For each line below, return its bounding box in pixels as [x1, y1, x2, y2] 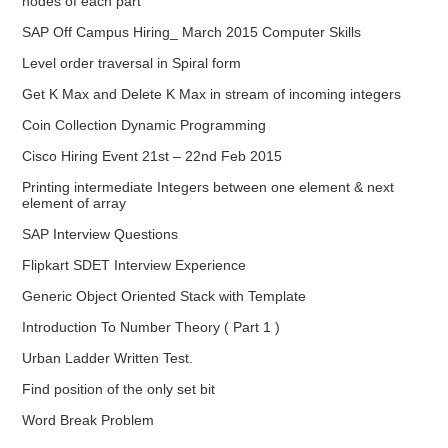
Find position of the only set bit [22, 381, 216, 397]
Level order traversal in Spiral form [22, 55, 242, 71]
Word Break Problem [22, 412, 155, 428]
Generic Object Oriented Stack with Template [22, 288, 307, 304]
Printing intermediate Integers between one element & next [22, 179, 395, 195]
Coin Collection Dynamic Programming [22, 117, 267, 133]
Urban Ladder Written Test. [22, 350, 194, 366]
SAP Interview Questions [22, 226, 179, 242]
